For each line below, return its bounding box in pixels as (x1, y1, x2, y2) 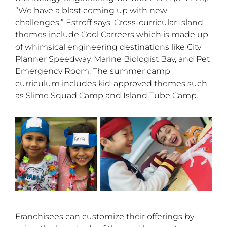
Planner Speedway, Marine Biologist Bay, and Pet (15, 54, 210, 64)
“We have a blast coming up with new (15, 5, 167, 15)
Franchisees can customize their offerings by (15, 212, 194, 222)
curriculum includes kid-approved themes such (15, 78, 207, 88)
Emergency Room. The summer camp (15, 66, 170, 76)
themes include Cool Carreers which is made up (15, 29, 208, 40)
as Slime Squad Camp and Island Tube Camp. (15, 90, 198, 100)
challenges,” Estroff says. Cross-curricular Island (15, 17, 203, 27)
